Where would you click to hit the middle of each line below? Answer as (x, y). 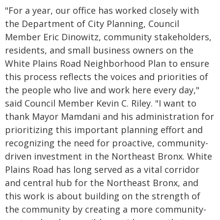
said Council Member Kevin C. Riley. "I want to (101, 103)
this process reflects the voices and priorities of (107, 77)
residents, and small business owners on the (99, 50)
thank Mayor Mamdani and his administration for (110, 116)
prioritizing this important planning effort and (104, 130)
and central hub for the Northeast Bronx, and (102, 183)
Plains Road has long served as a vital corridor (102, 169)
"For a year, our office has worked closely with (102, 10)
